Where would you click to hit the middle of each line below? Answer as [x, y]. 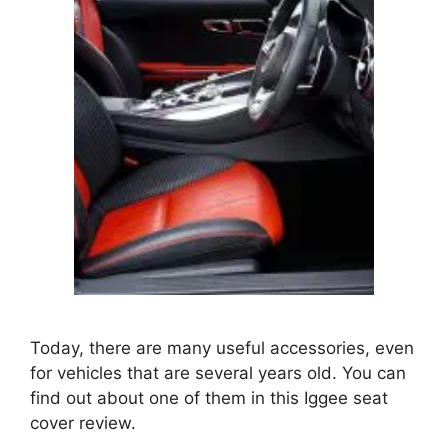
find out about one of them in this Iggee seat [209, 397]
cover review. [83, 422]
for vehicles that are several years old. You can [218, 372]
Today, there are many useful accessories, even [222, 347]
